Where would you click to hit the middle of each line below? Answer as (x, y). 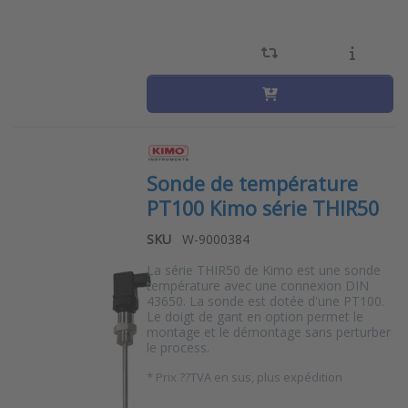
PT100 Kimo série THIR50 (262, 209)
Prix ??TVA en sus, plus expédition (249, 377)
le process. (178, 348)
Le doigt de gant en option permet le (255, 317)
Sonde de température (252, 184)
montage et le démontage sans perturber (268, 332)
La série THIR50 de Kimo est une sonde (263, 270)
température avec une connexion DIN (257, 286)
